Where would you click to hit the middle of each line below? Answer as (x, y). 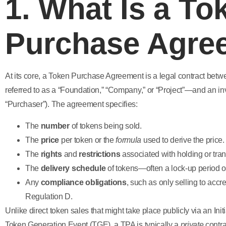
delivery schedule (73, 168)
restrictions (100, 154)
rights (51, 154)
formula (129, 140)
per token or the (88, 140)
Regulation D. (49, 196)
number (55, 126)
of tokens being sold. (105, 126)
